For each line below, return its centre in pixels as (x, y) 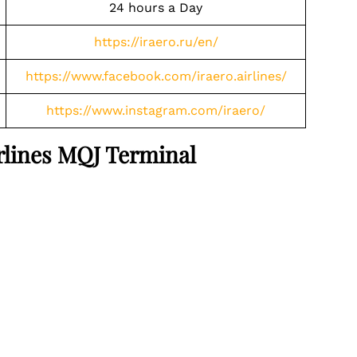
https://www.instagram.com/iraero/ (156, 110)
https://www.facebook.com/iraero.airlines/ (156, 76)
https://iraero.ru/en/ (156, 42)
